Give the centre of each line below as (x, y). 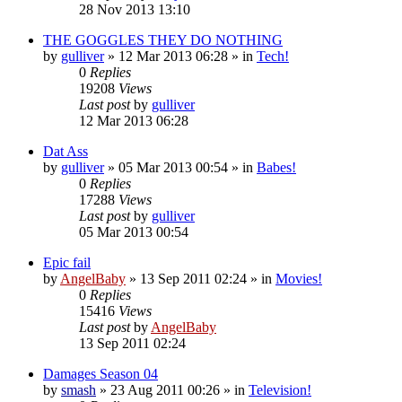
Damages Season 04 (100, 373)
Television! (280, 389)
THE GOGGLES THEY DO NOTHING (163, 39)
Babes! (276, 167)
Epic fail (67, 262)
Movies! (299, 278)
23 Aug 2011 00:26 (165, 389)
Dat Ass (66, 151)
